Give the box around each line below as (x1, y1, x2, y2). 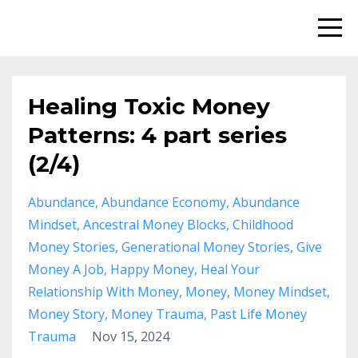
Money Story (28, 305, 105, 323)
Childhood (233, 216, 293, 233)
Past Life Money (210, 305, 307, 323)
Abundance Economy (101, 193, 226, 211)
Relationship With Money (28, 283, 179, 300)
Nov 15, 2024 (92, 328, 169, 345)
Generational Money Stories (121, 238, 290, 256)
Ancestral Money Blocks (83, 216, 226, 233)
